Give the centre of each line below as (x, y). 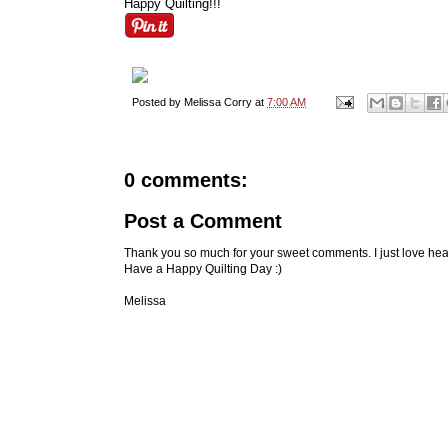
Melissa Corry (218, 101)
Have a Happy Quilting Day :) (203, 268)
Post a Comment (203, 220)
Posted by (158, 101)
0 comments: (186, 179)
